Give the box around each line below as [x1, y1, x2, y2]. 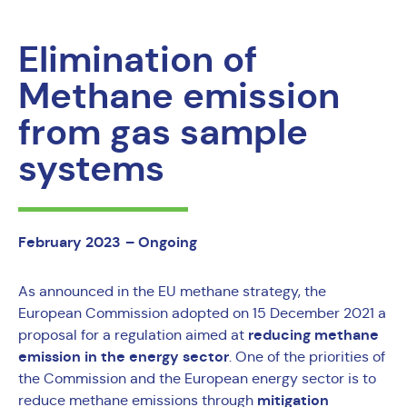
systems [18, 145, 164, 193]
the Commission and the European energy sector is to [18, 370, 376, 388]
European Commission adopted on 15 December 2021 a [18, 304, 386, 323]
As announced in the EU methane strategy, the [18, 283, 326, 301]
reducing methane [248, 325, 379, 345]
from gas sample [18, 109, 308, 156]
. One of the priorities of [229, 348, 385, 366]
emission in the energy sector [18, 347, 229, 367]
